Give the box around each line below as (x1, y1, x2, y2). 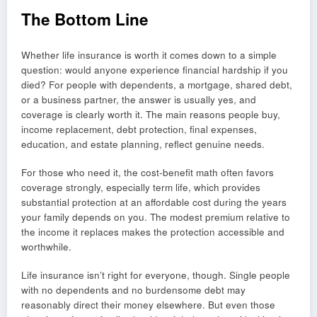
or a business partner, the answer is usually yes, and (21, 92, 256, 106)
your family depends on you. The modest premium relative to (21, 209, 290, 224)
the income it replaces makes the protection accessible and (21, 224, 284, 238)
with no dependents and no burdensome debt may (21, 282, 246, 296)
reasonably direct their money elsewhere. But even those (21, 297, 275, 311)
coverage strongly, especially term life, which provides (21, 180, 260, 194)
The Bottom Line (21, 8, 149, 31)
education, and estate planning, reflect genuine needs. (21, 137, 265, 151)
